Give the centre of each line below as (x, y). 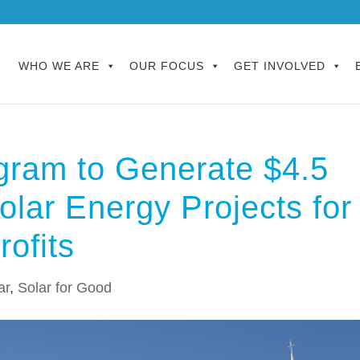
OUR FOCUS (167, 66)
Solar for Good (65, 288)
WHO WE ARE (59, 66)
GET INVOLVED (280, 66)
